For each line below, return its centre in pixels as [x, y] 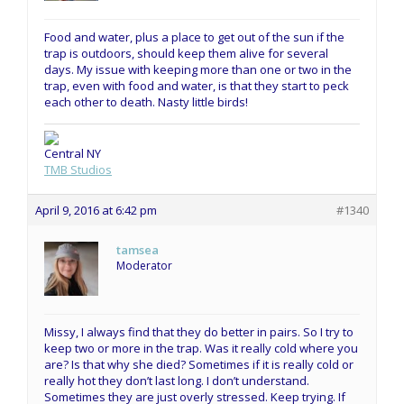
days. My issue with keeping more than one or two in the [198, 69]
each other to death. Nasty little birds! [146, 101]
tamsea [138, 250]
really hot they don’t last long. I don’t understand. [177, 381]
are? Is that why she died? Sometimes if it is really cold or [199, 365]
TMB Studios [78, 170]
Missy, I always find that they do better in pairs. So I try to [199, 332]
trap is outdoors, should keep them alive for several [186, 53]
